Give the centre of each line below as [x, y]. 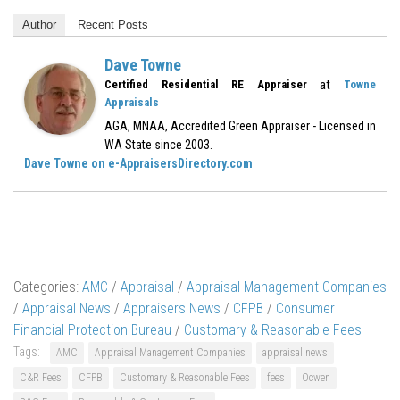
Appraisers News [172, 309]
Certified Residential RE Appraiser [206, 85]
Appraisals [132, 103]
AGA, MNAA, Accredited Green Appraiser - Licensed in [240, 126]
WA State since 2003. [158, 145]
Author [39, 25]
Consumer [305, 309]
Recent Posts [113, 25]
